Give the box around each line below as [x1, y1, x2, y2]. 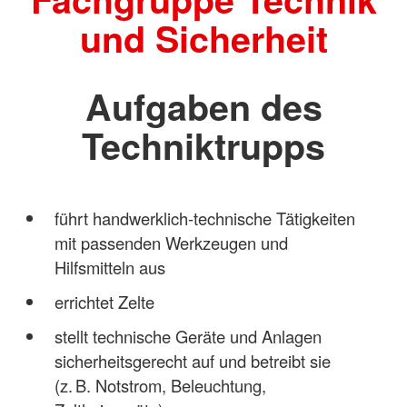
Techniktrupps [82, 119, 325, 171]
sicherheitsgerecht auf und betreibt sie [54, 348, 331, 372]
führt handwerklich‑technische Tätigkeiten [54, 205, 355, 230]
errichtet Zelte [54, 289, 154, 313]
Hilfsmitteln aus [54, 254, 165, 279]
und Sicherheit [79, 13, 328, 65]
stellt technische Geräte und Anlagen [54, 323, 322, 348]
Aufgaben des [84, 80, 323, 132]
